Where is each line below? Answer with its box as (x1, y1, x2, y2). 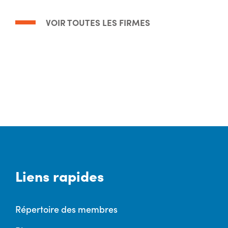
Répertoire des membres (15, 202, 118, 215)
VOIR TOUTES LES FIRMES (46, 16, 150, 28)
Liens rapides (15, 165, 104, 185)
